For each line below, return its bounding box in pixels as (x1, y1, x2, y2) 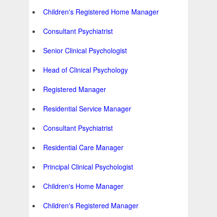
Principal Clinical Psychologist (43, 162, 133, 172)
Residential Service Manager (43, 104, 131, 114)
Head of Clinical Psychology (43, 65, 128, 75)
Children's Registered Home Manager (43, 7, 159, 17)
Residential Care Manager (43, 142, 124, 153)
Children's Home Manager (43, 181, 124, 191)
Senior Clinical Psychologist (43, 46, 127, 56)
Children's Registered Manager (43, 201, 139, 211)
